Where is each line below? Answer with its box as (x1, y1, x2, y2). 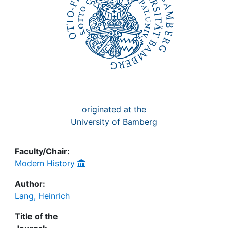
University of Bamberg (71, 117, 157, 127)
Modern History (15, 158, 75, 168)
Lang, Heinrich (15, 191, 70, 201)
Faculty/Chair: (15, 146, 70, 156)
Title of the (15, 211, 58, 221)
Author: (15, 179, 45, 189)
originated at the (82, 104, 146, 115)
